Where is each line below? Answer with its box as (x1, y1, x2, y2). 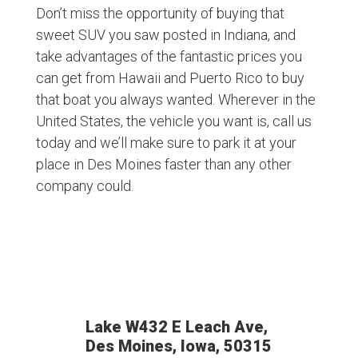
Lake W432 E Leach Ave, (86, 316, 272, 336)
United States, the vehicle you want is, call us (35, 112, 312, 129)
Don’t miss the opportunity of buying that (35, 4, 284, 22)
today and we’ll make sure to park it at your (35, 133, 296, 151)
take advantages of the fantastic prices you (35, 47, 302, 65)
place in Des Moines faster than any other (35, 155, 292, 173)
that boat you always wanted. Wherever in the (35, 90, 316, 108)
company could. (35, 177, 133, 194)
